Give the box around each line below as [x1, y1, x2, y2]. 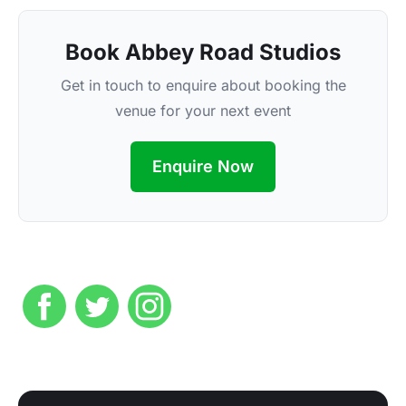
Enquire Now [152, 156, 254, 176]
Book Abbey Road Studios [65, 38, 341, 65]
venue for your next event [115, 101, 291, 120]
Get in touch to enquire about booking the [60, 75, 346, 94]
